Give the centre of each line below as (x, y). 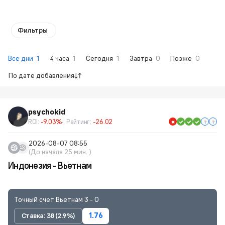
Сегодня (100, 58)
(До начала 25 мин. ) (60, 152)
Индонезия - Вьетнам (50, 165)
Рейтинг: (79, 122)
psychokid (47, 112)
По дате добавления (41, 75)
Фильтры (33, 30)
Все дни (21, 58)
